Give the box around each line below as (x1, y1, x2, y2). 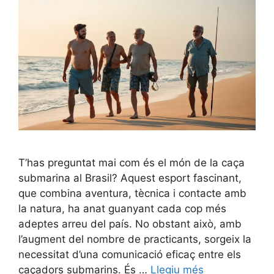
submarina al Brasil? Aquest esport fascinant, (18, 172, 242, 185)
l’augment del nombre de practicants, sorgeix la (18, 233, 251, 246)
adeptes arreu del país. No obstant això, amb (18, 218, 242, 231)
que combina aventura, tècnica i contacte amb (18, 187, 246, 200)
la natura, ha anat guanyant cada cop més (18, 202, 226, 215)
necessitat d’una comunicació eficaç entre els (18, 248, 241, 261)
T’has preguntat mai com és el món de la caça (18, 157, 245, 169)
